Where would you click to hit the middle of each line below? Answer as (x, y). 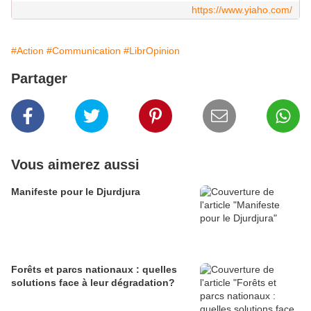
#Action (27, 51)
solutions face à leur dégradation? (93, 283)
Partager (39, 79)
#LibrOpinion (152, 51)
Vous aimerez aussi (75, 165)
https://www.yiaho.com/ (242, 10)
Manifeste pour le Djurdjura (76, 192)
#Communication (84, 51)
